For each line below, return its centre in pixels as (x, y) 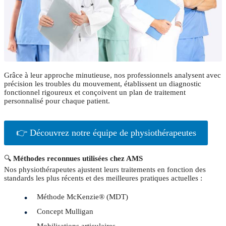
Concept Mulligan (65, 212)
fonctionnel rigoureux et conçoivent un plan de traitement (95, 93)
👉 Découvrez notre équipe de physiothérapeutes (106, 133)
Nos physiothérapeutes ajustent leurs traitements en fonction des (105, 170)
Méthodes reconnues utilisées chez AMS (78, 159)
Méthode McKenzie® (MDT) (82, 197)
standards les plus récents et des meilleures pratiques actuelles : (103, 178)
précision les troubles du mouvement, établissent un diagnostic (103, 84)
